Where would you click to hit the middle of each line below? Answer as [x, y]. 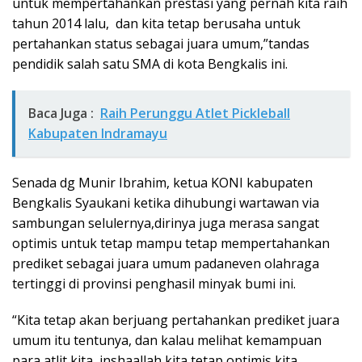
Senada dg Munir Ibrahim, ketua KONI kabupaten [162, 183]
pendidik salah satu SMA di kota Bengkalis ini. [150, 64]
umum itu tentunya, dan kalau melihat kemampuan [167, 340]
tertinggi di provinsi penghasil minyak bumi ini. [154, 284]
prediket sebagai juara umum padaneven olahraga [166, 263]
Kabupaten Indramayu [98, 133]
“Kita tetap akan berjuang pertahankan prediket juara [176, 320]
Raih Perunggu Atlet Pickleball [195, 113]
